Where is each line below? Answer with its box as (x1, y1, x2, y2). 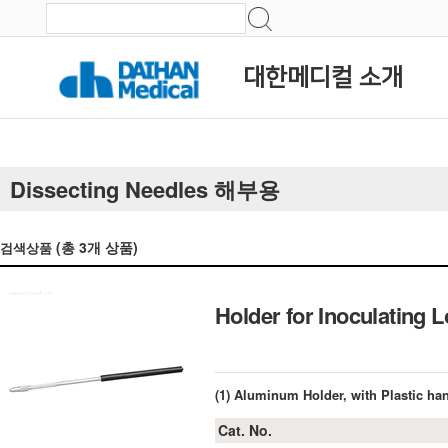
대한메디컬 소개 (243, 65, 403, 91)
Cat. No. (218, 420, 272, 440)
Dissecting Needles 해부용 (10, 173, 280, 205)
